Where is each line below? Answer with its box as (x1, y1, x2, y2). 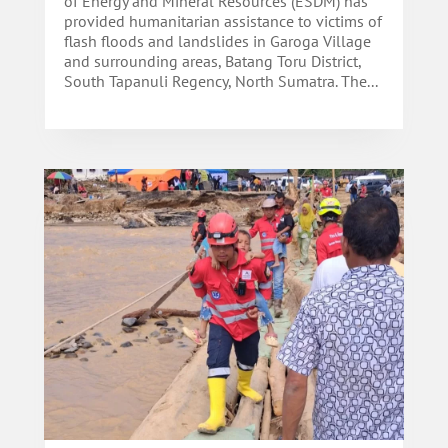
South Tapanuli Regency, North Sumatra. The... (63, 71, 378, 92)
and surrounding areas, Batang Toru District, (63, 51, 361, 72)
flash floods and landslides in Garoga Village (63, 31, 371, 52)
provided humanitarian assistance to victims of (63, 11, 382, 32)
